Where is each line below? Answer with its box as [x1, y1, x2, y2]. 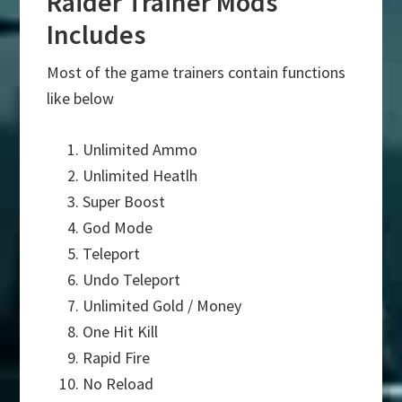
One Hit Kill [83, 321, 159, 343]
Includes [47, 17, 146, 52]
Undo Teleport [83, 269, 181, 291]
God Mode [83, 217, 153, 239]
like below [47, 88, 115, 109]
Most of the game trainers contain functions [47, 62, 346, 83]
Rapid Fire [83, 347, 151, 369]
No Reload [83, 373, 154, 395]
